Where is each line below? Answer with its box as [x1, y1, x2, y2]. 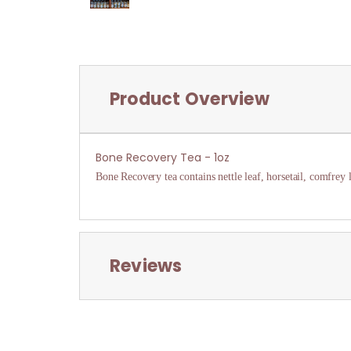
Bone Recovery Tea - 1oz [96, 149, 230, 165]
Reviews [109, 253, 183, 278]
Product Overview [109, 86, 270, 111]
